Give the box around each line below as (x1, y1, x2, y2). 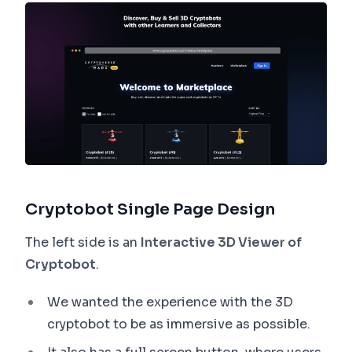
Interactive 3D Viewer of (141, 234, 302, 251)
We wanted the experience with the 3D (47, 294, 293, 311)
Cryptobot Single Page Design (25, 200, 275, 220)
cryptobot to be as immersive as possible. (47, 316, 310, 333)
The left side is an (25, 234, 141, 251)
